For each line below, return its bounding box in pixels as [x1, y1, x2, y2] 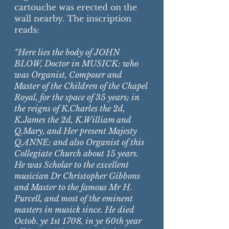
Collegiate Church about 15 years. [14, 148, 139, 158]
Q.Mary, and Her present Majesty [14, 126, 137, 136]
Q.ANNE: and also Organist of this [14, 137, 144, 147]
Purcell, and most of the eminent [14, 193, 133, 203]
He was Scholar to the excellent [14, 159, 129, 170]
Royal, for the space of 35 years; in [14, 92, 140, 102]
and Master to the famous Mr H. [14, 182, 132, 192]
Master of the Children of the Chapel [14, 81, 147, 91]
